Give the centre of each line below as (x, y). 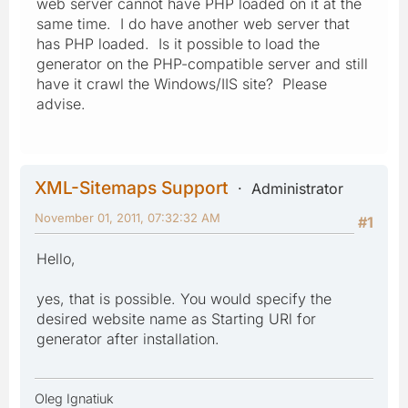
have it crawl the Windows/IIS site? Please (182, 83)
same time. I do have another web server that (193, 23)
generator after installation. (128, 338)
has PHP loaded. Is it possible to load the (178, 43)
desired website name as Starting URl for (176, 318)
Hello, (56, 258)
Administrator (297, 188)
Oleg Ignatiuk (74, 398)
